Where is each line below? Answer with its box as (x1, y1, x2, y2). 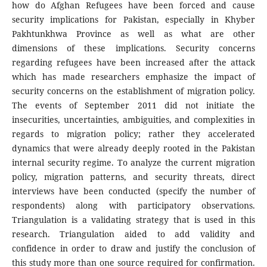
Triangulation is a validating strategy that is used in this (11, 214, 256, 226)
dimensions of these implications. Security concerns (11, 42, 256, 54)
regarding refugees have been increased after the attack (11, 57, 256, 69)
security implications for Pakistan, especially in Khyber (11, 14, 256, 26)
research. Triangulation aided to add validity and (11, 228, 256, 240)
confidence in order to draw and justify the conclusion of (11, 243, 256, 254)
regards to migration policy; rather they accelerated (11, 128, 256, 140)
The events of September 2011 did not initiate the (11, 100, 256, 111)
